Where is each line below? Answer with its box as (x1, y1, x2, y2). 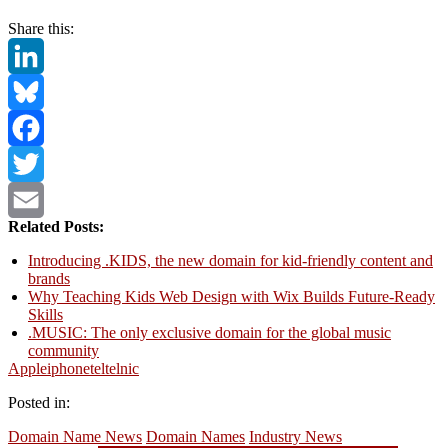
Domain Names (146, 427, 245, 445)
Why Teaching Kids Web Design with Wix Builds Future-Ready (28, 287, 435, 305)
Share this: (8, 19, 74, 37)
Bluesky (8, 118, 60, 136)
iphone (47, 359, 90, 377)
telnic (105, 359, 139, 377)
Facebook (8, 154, 70, 172)
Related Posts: (8, 217, 104, 235)
